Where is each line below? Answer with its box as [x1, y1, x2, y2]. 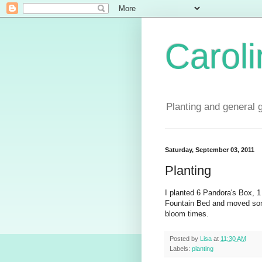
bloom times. [165, 209, 209, 219]
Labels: [170, 245, 192, 253]
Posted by [170, 235, 200, 243]
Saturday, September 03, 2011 [165, 146, 254, 154]
